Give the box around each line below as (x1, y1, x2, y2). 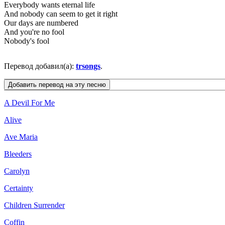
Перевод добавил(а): (4, 62, 76, 71)
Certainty (4, 184, 33, 193)
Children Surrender (4, 201, 65, 210)
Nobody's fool (4, 37, 49, 46)
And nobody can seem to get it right (4, 10, 118, 19)
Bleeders (4, 150, 32, 159)
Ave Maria (4, 133, 38, 142)
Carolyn (4, 167, 30, 176)
